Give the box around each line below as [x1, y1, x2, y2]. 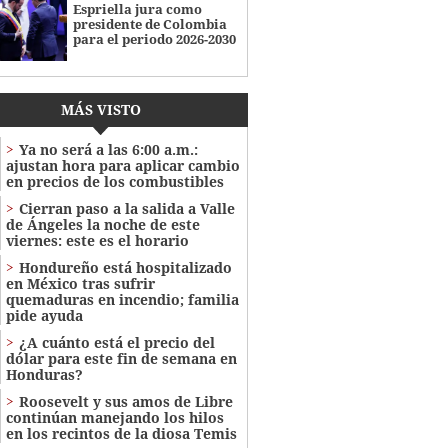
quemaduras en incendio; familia [5, 290, 239, 310]
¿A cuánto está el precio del [18, 333, 215, 353]
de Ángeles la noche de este [5, 215, 200, 235]
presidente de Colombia [72, 14, 227, 33]
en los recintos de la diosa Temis [5, 424, 237, 444]
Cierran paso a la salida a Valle [18, 199, 235, 219]
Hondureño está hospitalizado [18, 258, 232, 278]
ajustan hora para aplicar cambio [5, 156, 240, 176]
